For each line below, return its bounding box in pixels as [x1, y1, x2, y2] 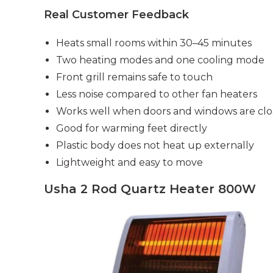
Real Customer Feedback [44, 8, 189, 22]
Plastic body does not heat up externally [56, 140, 254, 152]
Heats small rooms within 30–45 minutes [56, 37, 252, 49]
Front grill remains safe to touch [56, 71, 213, 83]
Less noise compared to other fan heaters [56, 88, 257, 101]
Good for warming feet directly [56, 122, 207, 135]
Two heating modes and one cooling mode [56, 54, 264, 66]
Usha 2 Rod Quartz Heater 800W [44, 182, 256, 197]
